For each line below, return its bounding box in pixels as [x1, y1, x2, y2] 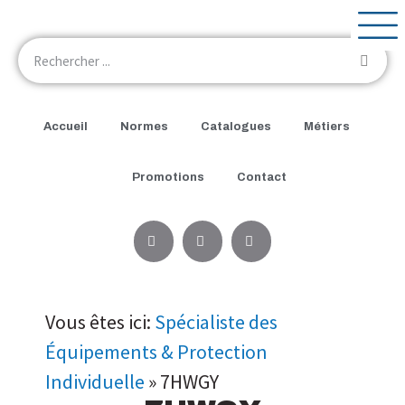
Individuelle [45, 369, 145, 395]
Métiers [303, 120, 350, 134]
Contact [236, 171, 287, 184]
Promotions [131, 171, 204, 184]
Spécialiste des [155, 309, 278, 335]
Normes [119, 120, 168, 134]
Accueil [42, 120, 88, 134]
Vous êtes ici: [45, 309, 155, 335]
